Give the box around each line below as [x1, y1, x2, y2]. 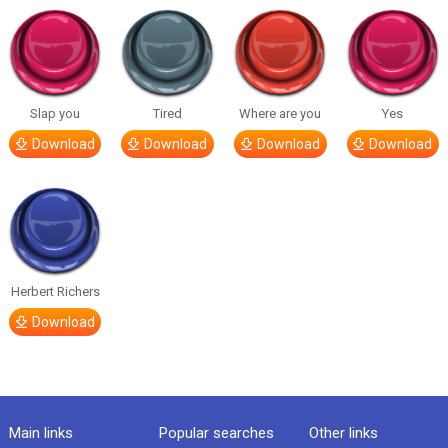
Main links [8, 424, 73, 442]
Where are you [239, 106, 322, 121]
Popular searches [158, 424, 274, 442]
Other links [309, 424, 379, 442]
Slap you [30, 106, 81, 121]
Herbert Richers [10, 284, 100, 299]
